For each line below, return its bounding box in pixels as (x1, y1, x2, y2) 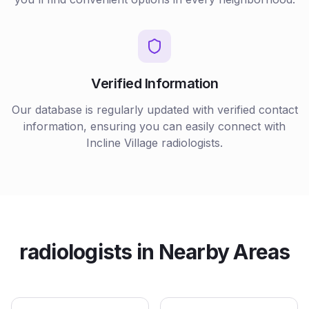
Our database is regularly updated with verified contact (11, 103, 298, 117)
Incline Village (86, 136, 158, 150)
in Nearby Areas (132, 239, 290, 264)
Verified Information (91, 75, 218, 92)
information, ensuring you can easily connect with (23, 119, 286, 133)
